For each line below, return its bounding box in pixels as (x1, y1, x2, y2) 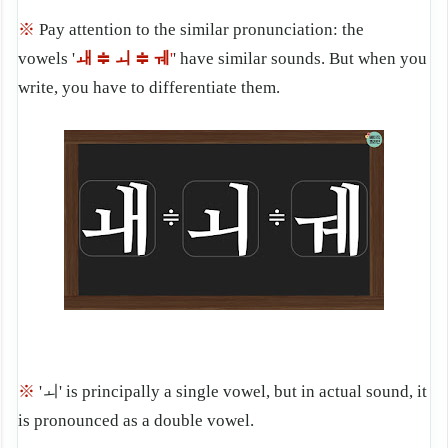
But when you (329, 49, 427, 69)
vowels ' (18, 49, 75, 69)
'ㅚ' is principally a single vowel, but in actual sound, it (39, 382, 427, 402)
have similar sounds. (180, 49, 329, 69)
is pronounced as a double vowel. (18, 411, 254, 431)
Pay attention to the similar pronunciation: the (39, 20, 364, 40)
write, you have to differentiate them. (18, 78, 280, 98)
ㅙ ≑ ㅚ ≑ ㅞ (75, 49, 170, 69)
